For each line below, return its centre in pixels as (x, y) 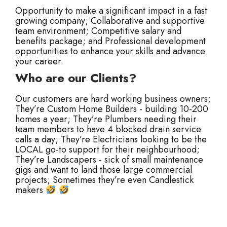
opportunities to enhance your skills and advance (110, 51)
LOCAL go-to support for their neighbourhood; (107, 150)
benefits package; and (59, 41)
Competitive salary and (135, 31)
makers (30, 190)
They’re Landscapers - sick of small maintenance (109, 160)
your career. (39, 62)
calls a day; (37, 140)
